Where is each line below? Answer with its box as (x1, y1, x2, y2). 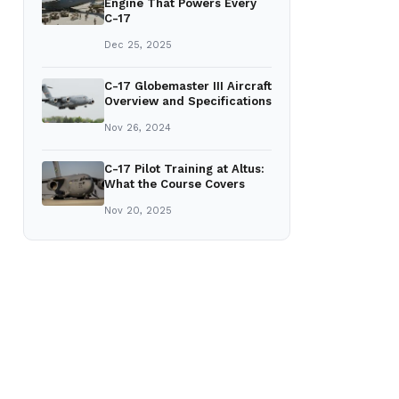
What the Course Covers (104, 177, 245, 191)
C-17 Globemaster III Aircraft (104, 79, 272, 93)
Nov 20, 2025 (104, 205, 172, 216)
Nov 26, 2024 (104, 122, 171, 134)
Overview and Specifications (104, 94, 272, 108)
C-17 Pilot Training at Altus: (104, 162, 265, 175)
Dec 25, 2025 (104, 39, 172, 51)
